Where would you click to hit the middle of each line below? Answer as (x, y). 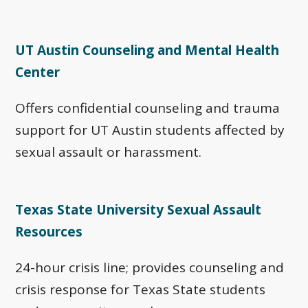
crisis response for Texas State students (141, 290)
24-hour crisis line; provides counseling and (150, 268)
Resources (49, 232)
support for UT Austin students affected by (150, 130)
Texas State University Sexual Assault (139, 210)
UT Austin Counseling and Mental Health (147, 51)
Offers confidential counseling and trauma (148, 108)
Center (38, 73)
